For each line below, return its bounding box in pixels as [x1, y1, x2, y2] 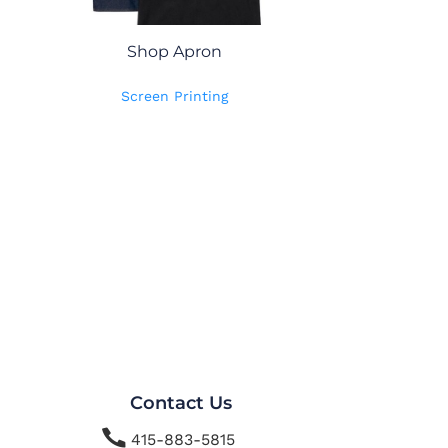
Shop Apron [127, 41, 222, 61]
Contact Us [129, 392, 232, 415]
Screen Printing [121, 87, 228, 104]
